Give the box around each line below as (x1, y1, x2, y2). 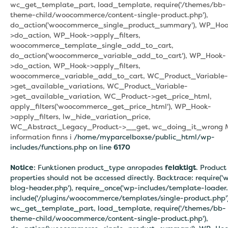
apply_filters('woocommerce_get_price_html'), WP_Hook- (10, 101, 211, 111)
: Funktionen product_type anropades (34, 162, 165, 172)
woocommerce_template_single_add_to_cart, (10, 40, 174, 50)
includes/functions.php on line (10, 142, 113, 152)
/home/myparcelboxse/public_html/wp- (74, 132, 215, 141)
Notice (10, 162, 34, 172)
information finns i (10, 132, 74, 141)
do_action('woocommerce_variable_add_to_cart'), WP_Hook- (10, 50, 226, 60)
